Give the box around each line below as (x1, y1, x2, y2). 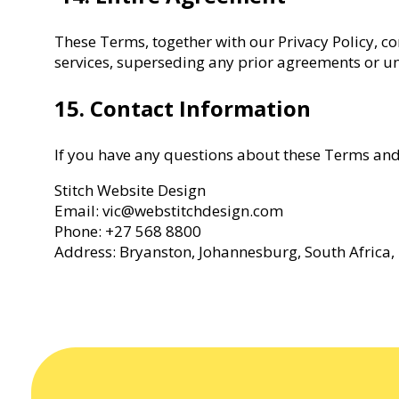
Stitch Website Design (54, 179, 210, 200)
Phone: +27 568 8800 (54, 220, 202, 241)
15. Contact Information (54, 93, 312, 123)
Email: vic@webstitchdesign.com (54, 199, 284, 221)
